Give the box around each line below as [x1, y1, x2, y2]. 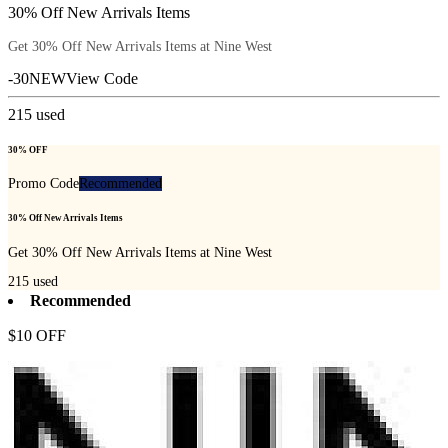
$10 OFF [8, 327, 66, 345]
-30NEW [8, 69, 66, 87]
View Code [66, 69, 138, 87]
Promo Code [8, 176, 79, 192]
